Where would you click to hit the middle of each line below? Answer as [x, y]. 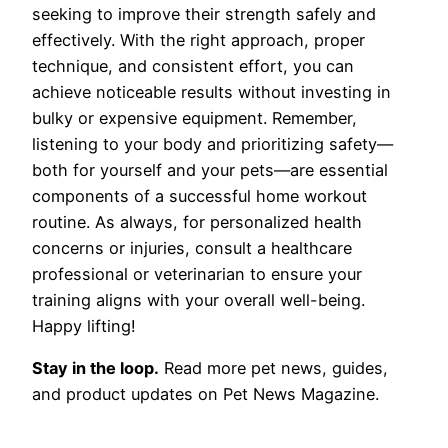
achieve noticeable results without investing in [211, 92]
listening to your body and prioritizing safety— [212, 144]
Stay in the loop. [95, 368]
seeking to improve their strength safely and [204, 14]
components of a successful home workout [199, 196]
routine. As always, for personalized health [197, 222]
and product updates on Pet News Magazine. [205, 394]
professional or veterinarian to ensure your [197, 274]
